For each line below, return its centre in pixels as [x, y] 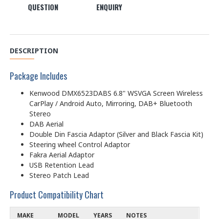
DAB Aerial [46, 124]
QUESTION [43, 7]
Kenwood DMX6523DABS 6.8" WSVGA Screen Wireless [116, 93]
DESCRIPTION [34, 50]
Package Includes [38, 76]
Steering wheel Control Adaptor [80, 144]
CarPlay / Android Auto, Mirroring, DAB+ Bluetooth [111, 103]
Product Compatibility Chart [57, 194]
